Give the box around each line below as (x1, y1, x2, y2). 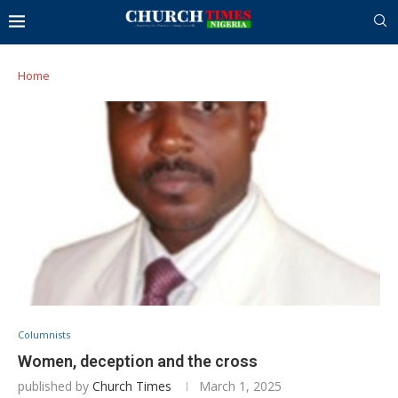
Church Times (92, 377, 171, 394)
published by (18, 377, 92, 394)
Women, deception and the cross (18, 351, 258, 370)
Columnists (18, 327, 70, 341)
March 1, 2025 (199, 377, 282, 394)
